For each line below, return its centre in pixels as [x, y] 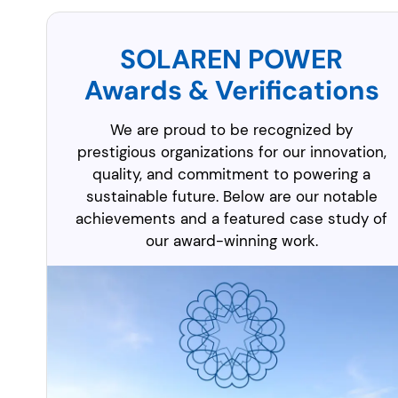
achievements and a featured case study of [232, 219]
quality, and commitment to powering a [232, 175]
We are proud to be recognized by [232, 130]
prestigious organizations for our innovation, [231, 152]
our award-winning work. [231, 241]
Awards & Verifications [231, 91]
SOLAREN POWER [232, 60]
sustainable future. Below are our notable [231, 197]
